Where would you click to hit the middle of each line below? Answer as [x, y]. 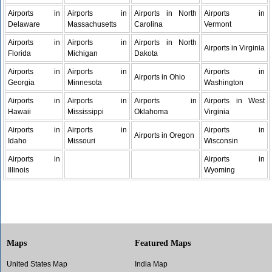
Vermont [218, 24]
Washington [224, 83]
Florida [20, 53]
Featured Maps [162, 243]
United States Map [37, 264]
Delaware [24, 24]
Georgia [22, 83]
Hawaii [20, 112]
